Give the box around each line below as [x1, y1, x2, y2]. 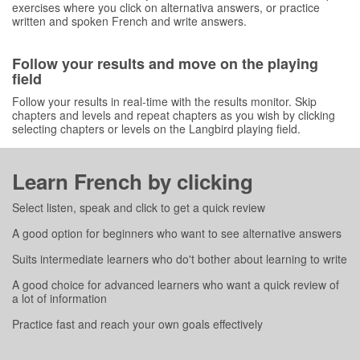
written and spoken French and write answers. [12, 13, 247, 30]
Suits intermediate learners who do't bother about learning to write [12, 251, 347, 268]
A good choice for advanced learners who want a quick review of [12, 276, 339, 293]
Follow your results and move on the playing [12, 53, 318, 75]
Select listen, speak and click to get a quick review [12, 199, 265, 216]
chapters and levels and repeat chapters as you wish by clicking [12, 107, 335, 124]
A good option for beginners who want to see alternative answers [12, 225, 342, 242]
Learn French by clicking [12, 166, 253, 197]
